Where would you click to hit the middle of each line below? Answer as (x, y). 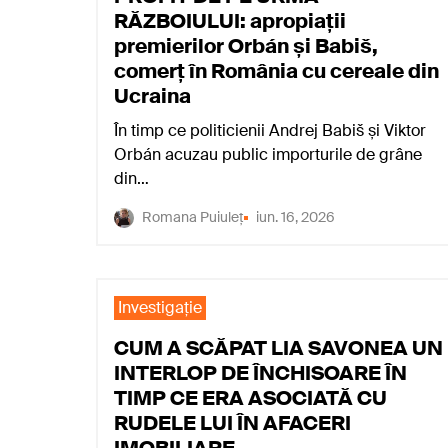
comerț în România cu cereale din (276, 71)
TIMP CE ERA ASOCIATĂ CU (250, 398)
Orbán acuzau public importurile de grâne (268, 154)
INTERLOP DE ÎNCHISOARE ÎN (260, 373)
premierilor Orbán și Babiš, (246, 46)
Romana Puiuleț (193, 217)
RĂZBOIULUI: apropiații (230, 21)
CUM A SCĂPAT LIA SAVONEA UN (278, 348)
